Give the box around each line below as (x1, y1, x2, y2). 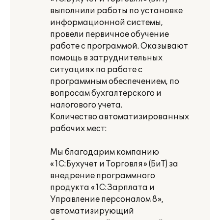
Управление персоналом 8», (50, 194, 164, 204)
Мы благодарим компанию (50, 147, 159, 157)
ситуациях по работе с (50, 65, 142, 75)
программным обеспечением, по (50, 77, 179, 86)
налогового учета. (50, 100, 122, 110)
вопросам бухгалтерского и (50, 88, 162, 98)
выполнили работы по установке (50, 6, 183, 16)
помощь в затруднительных (50, 53, 163, 63)
